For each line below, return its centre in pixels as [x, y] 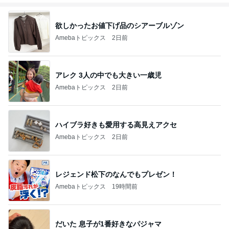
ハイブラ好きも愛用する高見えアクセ [116, 124]
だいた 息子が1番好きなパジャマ [108, 224]
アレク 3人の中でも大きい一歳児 [108, 75]
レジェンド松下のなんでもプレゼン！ [116, 174]
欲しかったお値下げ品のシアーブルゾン [120, 25]
